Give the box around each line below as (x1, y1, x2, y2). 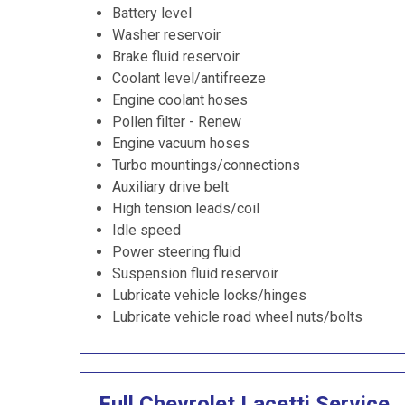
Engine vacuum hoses (112, 135, 250, 152)
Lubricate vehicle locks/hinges (112, 287, 306, 304)
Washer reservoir (112, 26, 221, 43)
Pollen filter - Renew (112, 113, 241, 130)
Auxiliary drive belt (112, 178, 229, 195)
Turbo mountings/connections (112, 156, 300, 174)
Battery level (112, 5, 192, 22)
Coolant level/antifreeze (112, 70, 266, 87)
